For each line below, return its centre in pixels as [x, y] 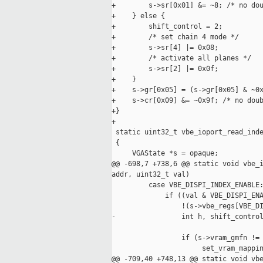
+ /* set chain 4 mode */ [175, 37]
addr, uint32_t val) [151, 175]
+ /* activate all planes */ [181, 58]
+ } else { [138, 16]
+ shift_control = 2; [167, 27]
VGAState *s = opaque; [165, 154]
